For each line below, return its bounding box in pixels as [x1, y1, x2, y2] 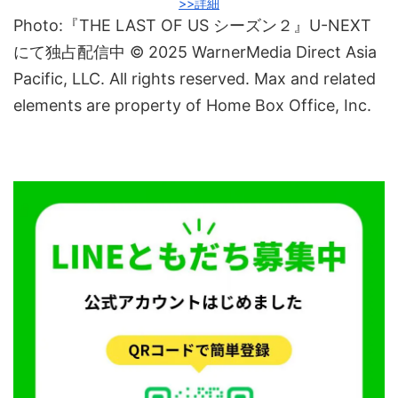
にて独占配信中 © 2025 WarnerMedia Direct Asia [13, 42, 377, 61]
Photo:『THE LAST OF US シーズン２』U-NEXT [13, 15, 371, 35]
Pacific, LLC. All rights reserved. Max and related [13, 68, 376, 88]
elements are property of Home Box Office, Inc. [13, 95, 371, 115]
